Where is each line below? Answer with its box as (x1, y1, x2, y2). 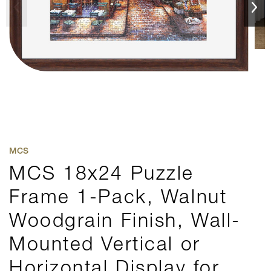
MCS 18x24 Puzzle (9, 161, 194, 185)
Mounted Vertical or (9, 232, 201, 256)
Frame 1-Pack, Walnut (9, 184, 227, 209)
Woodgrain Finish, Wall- (9, 208, 241, 232)
